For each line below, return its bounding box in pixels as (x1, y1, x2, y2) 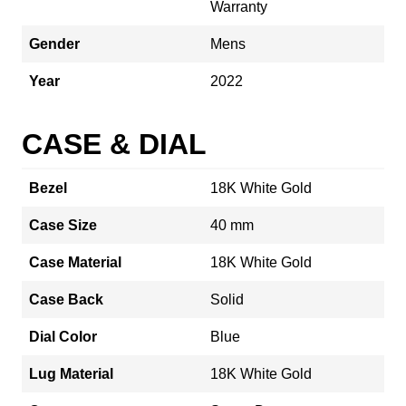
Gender (29, 35, 80, 52)
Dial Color (29, 328, 97, 344)
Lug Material (29, 365, 113, 382)
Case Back (29, 291, 103, 307)
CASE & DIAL (22, 127, 207, 160)
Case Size (29, 217, 97, 233)
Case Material (29, 254, 121, 270)
